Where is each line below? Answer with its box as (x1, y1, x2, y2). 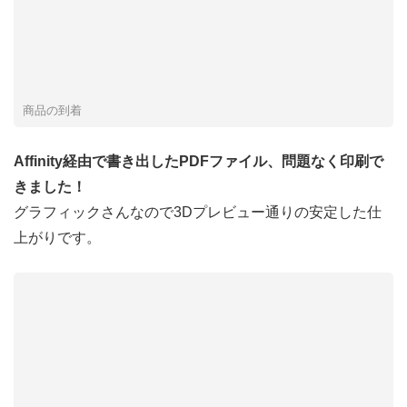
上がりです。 (14, 230, 101, 246)
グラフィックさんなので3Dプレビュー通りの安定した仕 (14, 204, 382, 221)
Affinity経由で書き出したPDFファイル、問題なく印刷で (14, 154, 383, 170)
